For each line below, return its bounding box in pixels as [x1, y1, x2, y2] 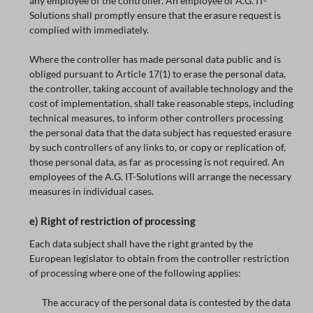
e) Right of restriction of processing [29, 214, 196, 227]
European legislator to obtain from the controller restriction [29, 252, 290, 265]
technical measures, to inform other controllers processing [29, 111, 284, 124]
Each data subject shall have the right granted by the [29, 238, 254, 250]
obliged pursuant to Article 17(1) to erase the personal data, [29, 67, 286, 80]
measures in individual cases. [29, 184, 154, 197]
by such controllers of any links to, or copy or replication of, [29, 140, 286, 153]
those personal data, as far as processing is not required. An [29, 155, 285, 168]
